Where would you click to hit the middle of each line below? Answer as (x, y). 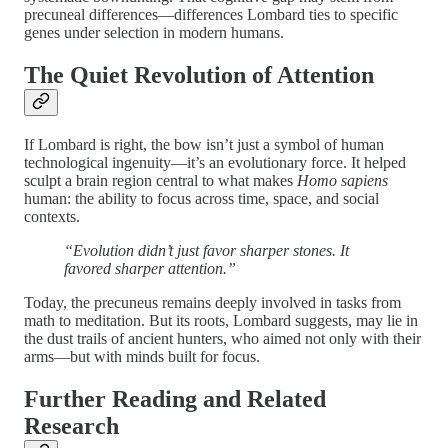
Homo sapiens (342, 180)
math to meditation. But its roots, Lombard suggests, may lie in (221, 320)
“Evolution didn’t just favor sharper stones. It (206, 250)
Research (71, 425)
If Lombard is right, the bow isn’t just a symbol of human (204, 144)
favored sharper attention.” (150, 268)
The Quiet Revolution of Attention (199, 74)
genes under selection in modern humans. (154, 32)
